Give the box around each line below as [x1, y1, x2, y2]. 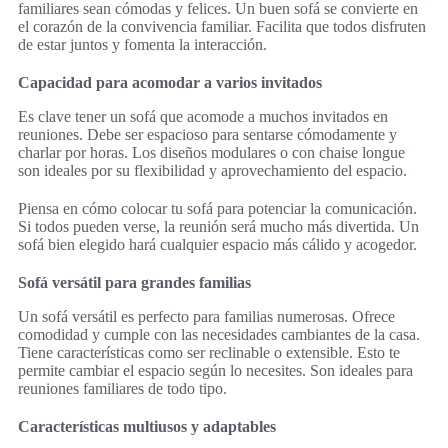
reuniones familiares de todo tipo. [18, 379, 227, 397]
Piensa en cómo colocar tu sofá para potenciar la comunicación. [18, 199, 417, 217]
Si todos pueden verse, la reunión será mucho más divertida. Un [18, 217, 419, 235]
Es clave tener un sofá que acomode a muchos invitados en [18, 107, 388, 125]
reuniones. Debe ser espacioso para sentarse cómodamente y [18, 125, 397, 143]
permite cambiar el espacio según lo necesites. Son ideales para [18, 361, 413, 379]
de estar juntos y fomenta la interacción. [18, 35, 267, 53]
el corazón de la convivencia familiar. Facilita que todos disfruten [18, 17, 426, 35]
